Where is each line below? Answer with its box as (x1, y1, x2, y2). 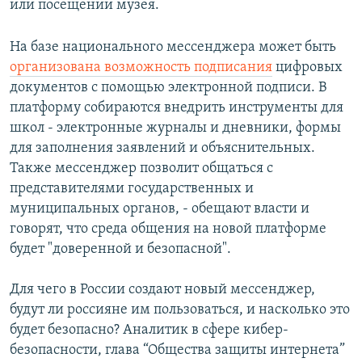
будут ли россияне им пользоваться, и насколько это (10, 302, 350, 318)
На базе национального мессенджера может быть (10, 40, 336, 56)
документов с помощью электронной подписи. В (10, 80, 326, 96)
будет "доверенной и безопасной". (10, 242, 231, 258)
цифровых (272, 60, 343, 76)
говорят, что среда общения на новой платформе (10, 221, 326, 238)
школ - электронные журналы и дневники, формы (10, 120, 341, 137)
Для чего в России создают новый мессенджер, (10, 282, 315, 298)
